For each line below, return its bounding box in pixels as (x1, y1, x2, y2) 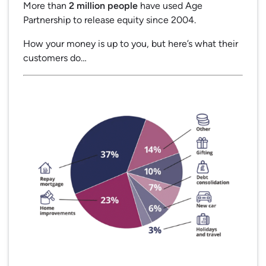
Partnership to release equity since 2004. (23, 14, 196, 26)
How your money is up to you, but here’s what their (23, 38, 238, 50)
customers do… (23, 52, 87, 64)
